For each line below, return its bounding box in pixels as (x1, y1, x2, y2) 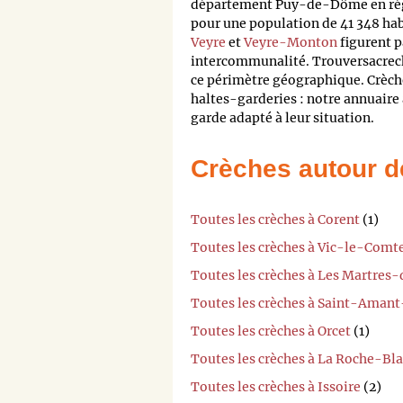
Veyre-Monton (244, 34, 337, 51)
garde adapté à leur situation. (191, 110, 374, 127)
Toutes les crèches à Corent (191, 210, 360, 228)
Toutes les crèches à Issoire (191, 378, 361, 395)
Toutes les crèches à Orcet (191, 322, 351, 339)
